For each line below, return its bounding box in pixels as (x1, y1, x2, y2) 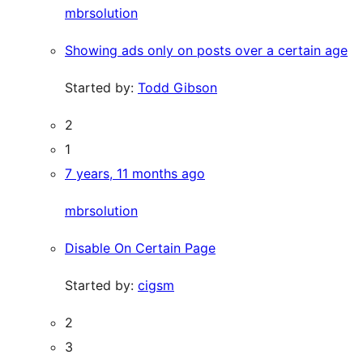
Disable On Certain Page (65, 240, 216, 256)
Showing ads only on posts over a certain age (65, 42, 348, 58)
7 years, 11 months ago (65, 165, 205, 181)
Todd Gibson (138, 79, 217, 96)
